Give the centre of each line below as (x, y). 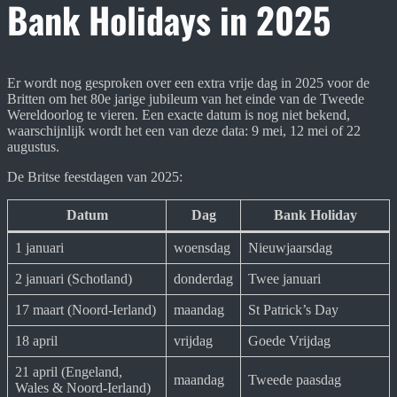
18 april (36, 340)
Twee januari (284, 278)
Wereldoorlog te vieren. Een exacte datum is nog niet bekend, (179, 114)
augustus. (33, 146)
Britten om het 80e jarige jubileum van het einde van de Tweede (186, 98)
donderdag (203, 278)
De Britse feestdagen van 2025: (95, 176)
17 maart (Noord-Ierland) (86, 309)
